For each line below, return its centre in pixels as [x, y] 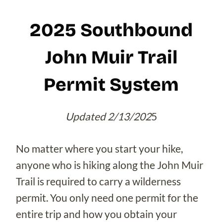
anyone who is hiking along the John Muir [110, 165]
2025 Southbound [111, 30]
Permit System [111, 85]
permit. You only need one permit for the [107, 197]
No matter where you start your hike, [99, 148]
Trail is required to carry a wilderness [98, 181]
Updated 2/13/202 [108, 116]
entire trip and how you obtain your [96, 214]
